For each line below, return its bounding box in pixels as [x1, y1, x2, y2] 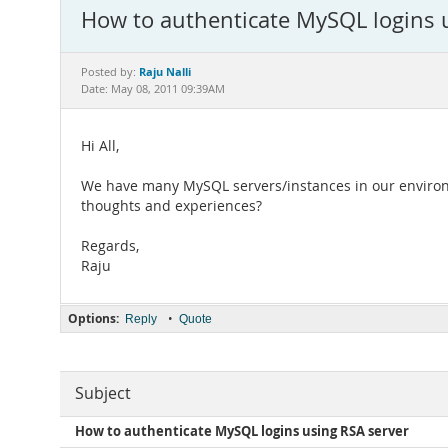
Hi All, [81, 137, 119, 155]
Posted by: [81, 65, 139, 79]
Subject [75, 383, 131, 404]
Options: [68, 310, 119, 327]
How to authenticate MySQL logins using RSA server [75, 423, 409, 440]
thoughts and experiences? [81, 197, 262, 215]
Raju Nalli [139, 64, 191, 79]
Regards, [81, 237, 139, 255]
